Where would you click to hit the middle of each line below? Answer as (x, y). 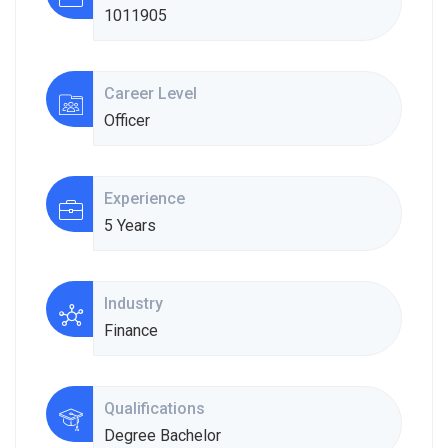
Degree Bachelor (162, 435)
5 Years (129, 225)
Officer (126, 120)
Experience (146, 198)
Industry (135, 303)
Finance (130, 330)
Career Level (152, 93)
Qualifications (156, 408)
